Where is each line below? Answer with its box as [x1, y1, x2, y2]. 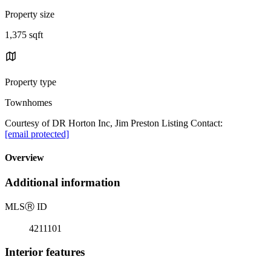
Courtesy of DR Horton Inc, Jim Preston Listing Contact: [5, 117, 223, 128]
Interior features [5, 245, 85, 258]
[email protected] [5, 128, 69, 139]
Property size [5, 8, 54, 19]
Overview [5, 152, 44, 163]
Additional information [5, 176, 120, 189]
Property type [5, 76, 56, 87]
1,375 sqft [5, 29, 43, 40]
